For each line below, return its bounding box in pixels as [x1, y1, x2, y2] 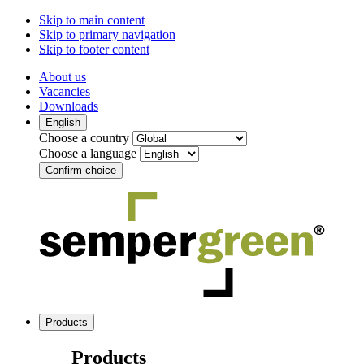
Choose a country [39, 131, 129, 145]
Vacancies [39, 84, 90, 98]
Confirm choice [45, 164, 116, 176]
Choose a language [39, 146, 136, 160]
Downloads [39, 99, 98, 113]
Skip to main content [39, 13, 145, 27]
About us [39, 70, 86, 84]
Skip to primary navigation [39, 28, 175, 41]
